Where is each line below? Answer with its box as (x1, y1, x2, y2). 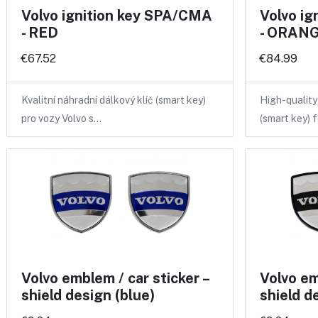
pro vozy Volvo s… (21, 113, 102, 125)
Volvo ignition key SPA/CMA (21, 7, 212, 25)
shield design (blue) (21, 287, 155, 305)
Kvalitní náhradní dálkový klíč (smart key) (21, 94, 206, 106)
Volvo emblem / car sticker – (21, 270, 209, 287)
